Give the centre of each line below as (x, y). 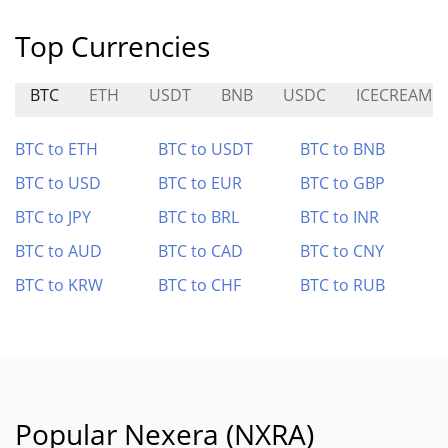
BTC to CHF (199, 285)
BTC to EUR (199, 183)
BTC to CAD (200, 251)
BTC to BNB (343, 149)
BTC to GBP (343, 183)
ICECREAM (394, 95)
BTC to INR (340, 217)
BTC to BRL (198, 217)
